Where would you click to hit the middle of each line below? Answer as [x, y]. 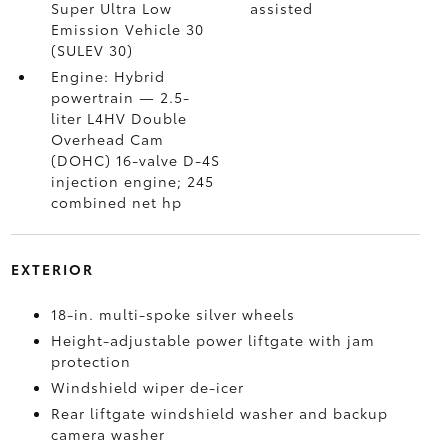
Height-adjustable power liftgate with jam [212, 340]
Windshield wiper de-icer [147, 387]
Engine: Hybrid [107, 76]
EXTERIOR [52, 269]
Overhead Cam [107, 139]
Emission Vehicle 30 [127, 29]
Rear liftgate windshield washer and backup [219, 413]
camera [80, 434]
